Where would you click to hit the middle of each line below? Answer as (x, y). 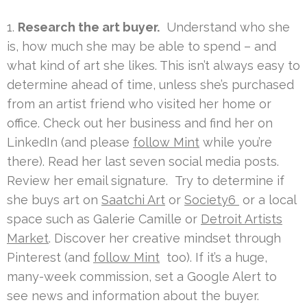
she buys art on (54, 199)
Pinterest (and (50, 257)
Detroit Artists (242, 219)
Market (28, 238)
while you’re (236, 142)
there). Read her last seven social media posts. (143, 161)
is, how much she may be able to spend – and (142, 46)
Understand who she (225, 27)
